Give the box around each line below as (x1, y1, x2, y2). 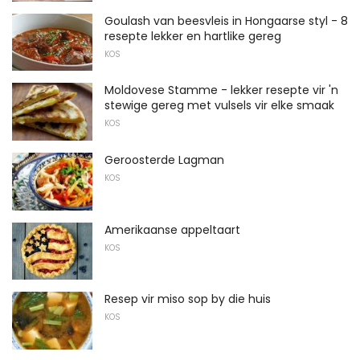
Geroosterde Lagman (104, 151, 224, 168)
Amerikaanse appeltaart (104, 221, 240, 238)
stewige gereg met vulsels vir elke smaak (104, 97, 334, 114)
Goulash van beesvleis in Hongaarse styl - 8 (104, 12, 348, 29)
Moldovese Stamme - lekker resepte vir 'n (104, 82, 338, 99)
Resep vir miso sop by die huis (104, 291, 271, 308)
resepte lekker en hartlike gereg (104, 27, 281, 44)
